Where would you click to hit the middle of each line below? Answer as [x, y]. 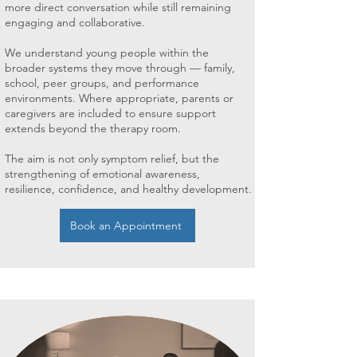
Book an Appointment [126, 226]
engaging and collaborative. [75, 22]
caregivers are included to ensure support [110, 113]
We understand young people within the [107, 53]
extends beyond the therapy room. [93, 128]
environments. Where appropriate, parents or [119, 98]
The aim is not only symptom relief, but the [112, 159]
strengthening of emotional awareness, [102, 174]
